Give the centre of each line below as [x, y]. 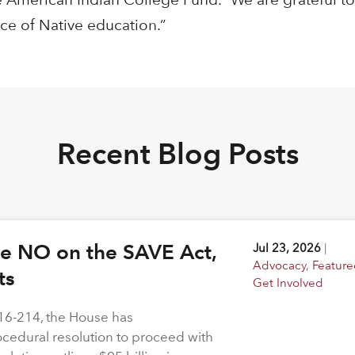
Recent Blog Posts [177, 154]
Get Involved [288, 282]
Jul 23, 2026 [287, 247]
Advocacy [280, 265]
